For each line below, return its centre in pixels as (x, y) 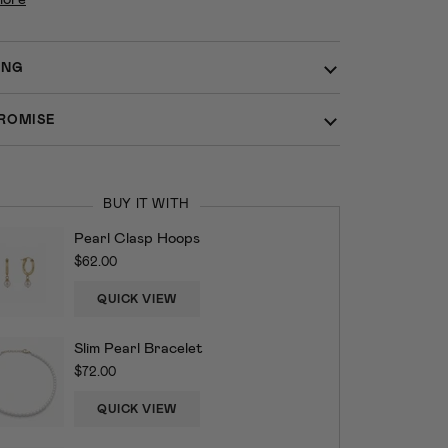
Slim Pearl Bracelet (138, 347)
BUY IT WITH (146, 203)
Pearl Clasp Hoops (137, 237)
